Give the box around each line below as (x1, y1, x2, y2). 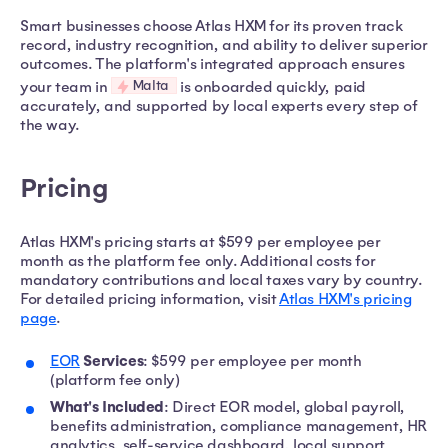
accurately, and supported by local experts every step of (20, 96, 418, 115)
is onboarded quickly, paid (176, 77, 367, 96)
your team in (20, 77, 111, 96)
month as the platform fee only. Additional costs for (20, 251, 376, 270)
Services (79, 350, 144, 371)
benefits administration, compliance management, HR (50, 416, 428, 435)
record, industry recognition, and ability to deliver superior (20, 36, 428, 55)
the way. (20, 115, 80, 134)
